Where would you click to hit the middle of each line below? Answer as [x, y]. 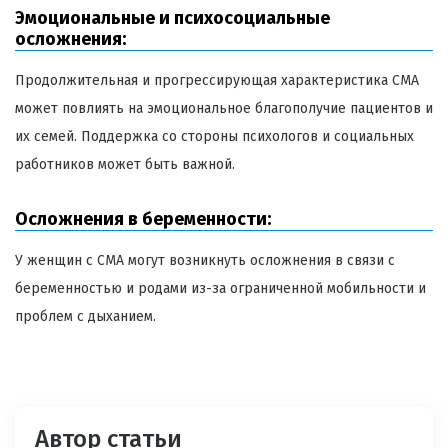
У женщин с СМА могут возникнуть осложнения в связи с [205, 260]
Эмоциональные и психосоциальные [172, 17]
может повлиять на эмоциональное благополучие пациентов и [224, 108]
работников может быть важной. [125, 164]
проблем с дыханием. [85, 316]
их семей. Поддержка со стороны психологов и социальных [214, 136]
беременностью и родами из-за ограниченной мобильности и [220, 288]
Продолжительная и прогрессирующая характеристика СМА [217, 80]
